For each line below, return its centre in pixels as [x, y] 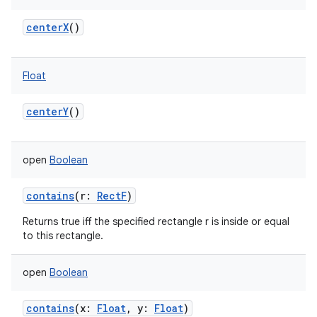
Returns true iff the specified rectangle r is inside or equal [156, 221]
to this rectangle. [63, 236]
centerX [47, 27]
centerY [47, 111]
